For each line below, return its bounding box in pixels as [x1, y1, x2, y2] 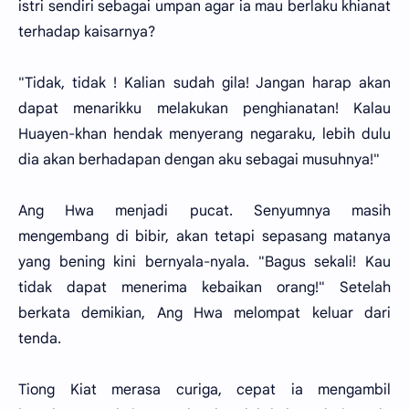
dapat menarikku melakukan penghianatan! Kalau [18, 100, 391, 118]
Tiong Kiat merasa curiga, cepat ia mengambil [18, 381, 391, 399]
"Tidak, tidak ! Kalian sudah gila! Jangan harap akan [18, 74, 391, 92]
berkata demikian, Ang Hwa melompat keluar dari [18, 304, 391, 322]
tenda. [18, 330, 61, 348]
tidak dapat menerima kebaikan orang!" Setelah [18, 278, 391, 297]
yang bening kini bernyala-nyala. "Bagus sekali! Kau [18, 253, 391, 271]
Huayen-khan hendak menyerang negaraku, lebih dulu [18, 125, 391, 143]
